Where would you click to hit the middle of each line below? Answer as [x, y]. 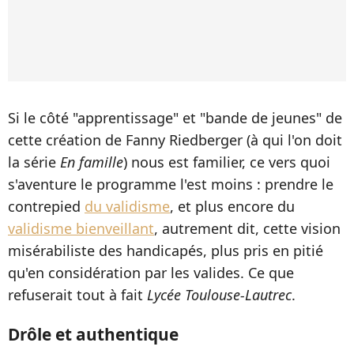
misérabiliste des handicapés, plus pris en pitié [166, 250]
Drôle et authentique [93, 334]
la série [34, 162]
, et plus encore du [232, 206]
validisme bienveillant [81, 228]
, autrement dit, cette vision [247, 228]
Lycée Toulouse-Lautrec [219, 294]
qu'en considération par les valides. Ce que [151, 272]
